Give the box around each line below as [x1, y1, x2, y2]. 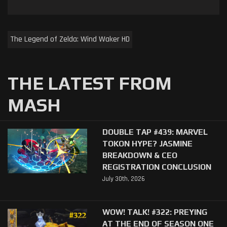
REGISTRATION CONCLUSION [102, 162, 211, 172]
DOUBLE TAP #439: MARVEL [102, 127, 208, 137]
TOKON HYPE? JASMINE [102, 139, 193, 148]
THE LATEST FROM [8, 72, 172, 94]
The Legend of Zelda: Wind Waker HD [10, 34, 130, 45]
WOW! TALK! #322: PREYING [102, 207, 207, 217]
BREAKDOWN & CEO [102, 150, 177, 160]
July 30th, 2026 [102, 175, 145, 183]
